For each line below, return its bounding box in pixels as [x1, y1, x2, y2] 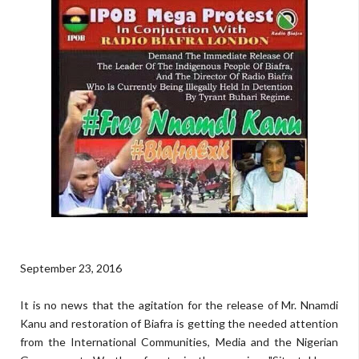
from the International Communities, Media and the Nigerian [20, 335, 338, 349]
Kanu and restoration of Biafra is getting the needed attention [20, 317, 338, 330]
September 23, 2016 [20, 261, 122, 275]
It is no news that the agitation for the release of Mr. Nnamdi [20, 298, 338, 312]
